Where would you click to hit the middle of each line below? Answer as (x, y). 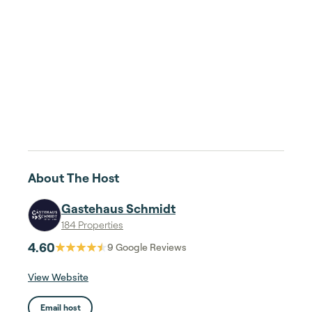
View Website (58, 277)
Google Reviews (150, 247)
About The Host (73, 178)
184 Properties (92, 225)
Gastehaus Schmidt (118, 208)
